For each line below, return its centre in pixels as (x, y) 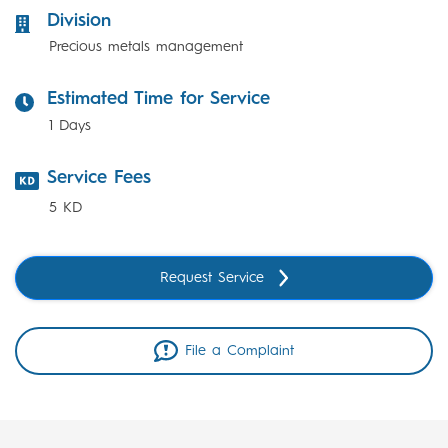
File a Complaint (240, 350)
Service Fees (99, 177)
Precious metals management (146, 46)
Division (79, 20)
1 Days (70, 125)
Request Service (211, 277)
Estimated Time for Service (159, 99)
